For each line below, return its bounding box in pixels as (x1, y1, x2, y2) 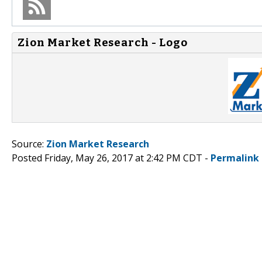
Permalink (211, 151, 259, 164)
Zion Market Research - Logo (18, 36, 188, 49)
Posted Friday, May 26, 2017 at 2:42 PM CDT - (12, 151, 211, 164)
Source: (12, 137, 46, 150)
